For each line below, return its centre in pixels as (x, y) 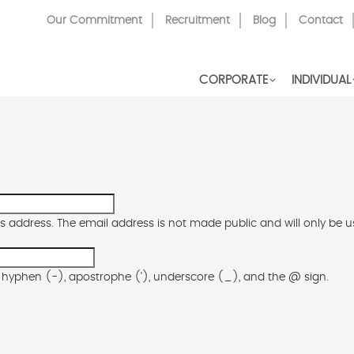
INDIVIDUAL (321, 80)
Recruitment (198, 21)
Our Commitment (94, 21)
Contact (321, 21)
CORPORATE (233, 80)
